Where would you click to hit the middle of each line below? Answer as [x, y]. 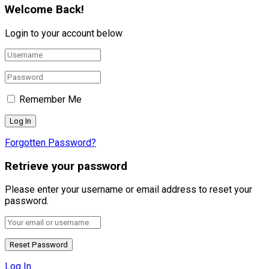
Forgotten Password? [50, 142]
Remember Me [50, 99]
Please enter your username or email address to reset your [128, 190]
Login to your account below [64, 33]
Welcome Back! [44, 10]
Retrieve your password [66, 166]
